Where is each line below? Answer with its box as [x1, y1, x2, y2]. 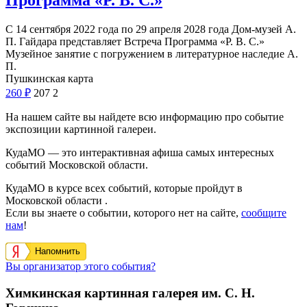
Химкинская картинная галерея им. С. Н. [5, 286, 255, 301]
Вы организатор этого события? [5, 260, 156, 273]
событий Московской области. [5, 159, 148, 171]
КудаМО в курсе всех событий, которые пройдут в [5, 182, 243, 195]
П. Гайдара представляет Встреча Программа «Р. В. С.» [5, 36, 265, 48]
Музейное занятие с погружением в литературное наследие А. [5, 48, 298, 60]
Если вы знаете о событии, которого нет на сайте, [5, 207, 241, 219]
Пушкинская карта [5, 73, 93, 85]
